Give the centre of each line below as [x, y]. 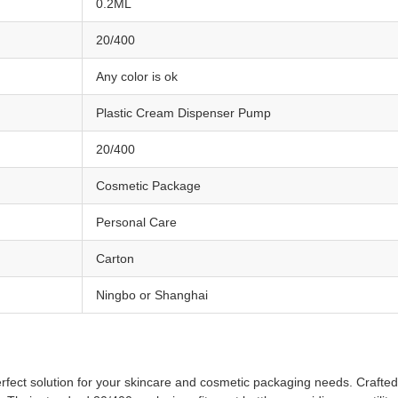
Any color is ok [137, 76]
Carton [115, 259]
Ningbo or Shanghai [152, 295]
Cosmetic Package [148, 186]
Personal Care [136, 222]
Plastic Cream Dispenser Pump [183, 113]
